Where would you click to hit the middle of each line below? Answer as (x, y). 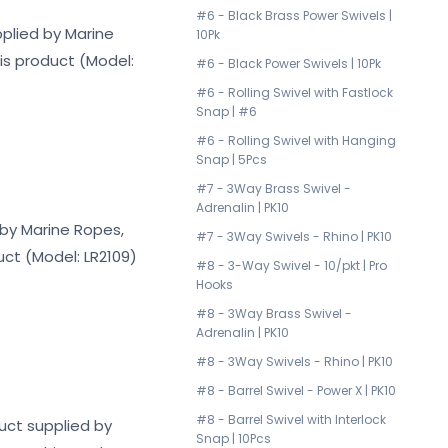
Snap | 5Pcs (231, 159)
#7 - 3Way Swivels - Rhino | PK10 (294, 236)
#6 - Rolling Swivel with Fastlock (294, 92)
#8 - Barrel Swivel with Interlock (291, 419)
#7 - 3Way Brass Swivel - (273, 188)
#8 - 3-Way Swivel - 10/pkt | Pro (291, 265)
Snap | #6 (226, 111)
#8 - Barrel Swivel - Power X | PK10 (296, 390)
